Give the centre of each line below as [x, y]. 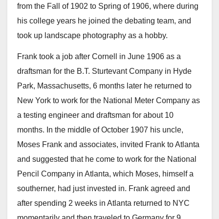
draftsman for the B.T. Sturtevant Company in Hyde [104, 71]
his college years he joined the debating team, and [104, 21]
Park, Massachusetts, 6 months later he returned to [104, 86]
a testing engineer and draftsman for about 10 [95, 115]
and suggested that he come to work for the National [107, 159]
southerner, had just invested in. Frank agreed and [104, 189]
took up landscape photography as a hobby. [92, 36]
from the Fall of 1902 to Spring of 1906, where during [108, 6]
